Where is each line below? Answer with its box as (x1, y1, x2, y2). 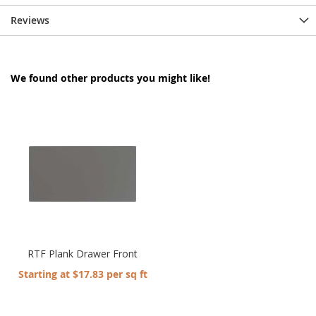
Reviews (11, 13, 49, 27)
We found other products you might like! (11, 71, 210, 85)
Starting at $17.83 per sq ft (18, 267, 147, 281)
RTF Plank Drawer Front (28, 246, 138, 260)
